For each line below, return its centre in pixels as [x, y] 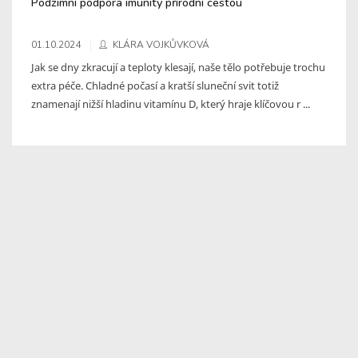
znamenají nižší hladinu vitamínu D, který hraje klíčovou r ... [171, 103]
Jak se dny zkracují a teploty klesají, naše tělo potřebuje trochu [178, 67]
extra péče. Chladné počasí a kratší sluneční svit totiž [155, 85]
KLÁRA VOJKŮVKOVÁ [161, 44]
